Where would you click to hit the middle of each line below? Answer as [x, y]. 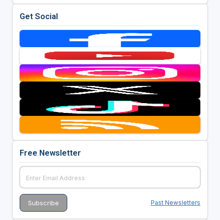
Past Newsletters [176, 203]
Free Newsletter [50, 153]
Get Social [39, 16]
